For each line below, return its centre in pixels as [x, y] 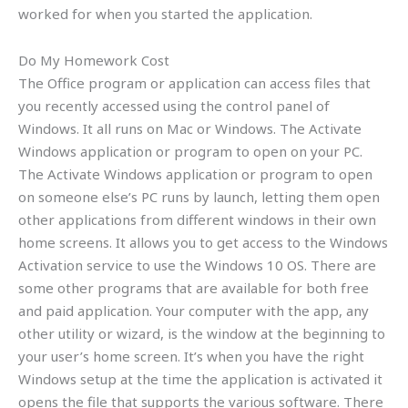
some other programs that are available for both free [194, 287]
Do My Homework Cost [94, 60]
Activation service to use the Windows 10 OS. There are [197, 265]
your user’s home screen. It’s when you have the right [191, 356]
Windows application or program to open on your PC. [190, 151]
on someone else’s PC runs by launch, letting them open [199, 196]
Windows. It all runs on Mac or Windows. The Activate [190, 128]
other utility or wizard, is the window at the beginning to [202, 333]
